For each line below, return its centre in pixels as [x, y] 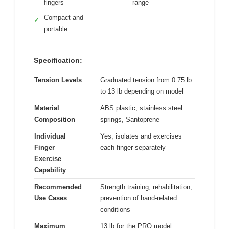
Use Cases [51, 198]
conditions [115, 209]
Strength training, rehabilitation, [146, 187]
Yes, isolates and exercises [141, 136]
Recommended [58, 187]
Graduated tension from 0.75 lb [146, 80]
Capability [50, 170]
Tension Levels [58, 80]
